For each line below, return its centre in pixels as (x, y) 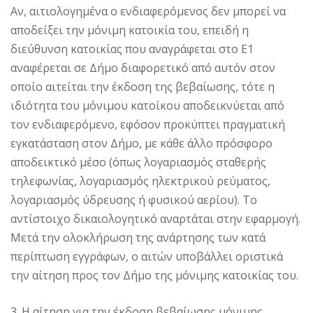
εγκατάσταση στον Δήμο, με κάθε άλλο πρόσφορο (141, 144)
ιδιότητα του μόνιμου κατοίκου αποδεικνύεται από (147, 106)
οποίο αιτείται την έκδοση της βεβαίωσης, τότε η (143, 87)
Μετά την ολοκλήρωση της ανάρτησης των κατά (138, 238)
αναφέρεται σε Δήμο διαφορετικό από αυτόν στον (143, 68)
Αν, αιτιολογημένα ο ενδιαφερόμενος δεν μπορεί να (148, 12)
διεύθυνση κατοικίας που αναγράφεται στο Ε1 (132, 49)
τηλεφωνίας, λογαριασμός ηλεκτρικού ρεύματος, (140, 181)
